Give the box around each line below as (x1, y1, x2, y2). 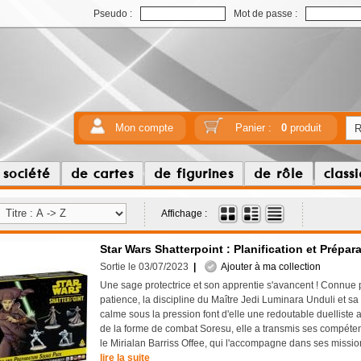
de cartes (71, 164, 134, 182)
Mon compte (115, 122, 173, 134)
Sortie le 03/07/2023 (100, 261, 189, 272)
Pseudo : (93, 8, 132, 19)
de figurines (154, 164, 234, 182)
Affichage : (161, 208, 207, 219)
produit (286, 122, 322, 134)
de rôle (254, 164, 304, 182)
